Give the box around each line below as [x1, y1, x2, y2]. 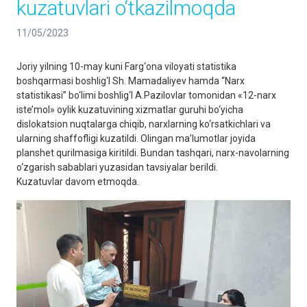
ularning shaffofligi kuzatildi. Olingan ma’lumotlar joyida [16, 133, 256, 144]
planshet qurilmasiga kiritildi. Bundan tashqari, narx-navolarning [16, 147, 289, 158]
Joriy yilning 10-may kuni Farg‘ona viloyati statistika [16, 61, 236, 72]
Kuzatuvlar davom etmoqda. [16, 176, 139, 187]
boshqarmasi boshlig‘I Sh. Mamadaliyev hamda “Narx [16, 75, 245, 86]
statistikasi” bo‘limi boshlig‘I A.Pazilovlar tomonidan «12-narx [16, 90, 276, 101]
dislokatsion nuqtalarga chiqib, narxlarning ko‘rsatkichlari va [16, 119, 271, 130]
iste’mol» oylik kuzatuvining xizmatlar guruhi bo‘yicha [16, 104, 243, 115]
